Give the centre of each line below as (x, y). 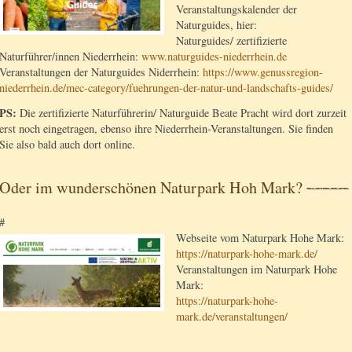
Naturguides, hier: (216, 25)
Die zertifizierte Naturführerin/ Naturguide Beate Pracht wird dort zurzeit (181, 112)
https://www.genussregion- (263, 72)
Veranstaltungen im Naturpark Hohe (257, 269)
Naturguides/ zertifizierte (231, 41)
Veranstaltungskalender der (236, 9)
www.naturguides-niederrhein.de (214, 57)
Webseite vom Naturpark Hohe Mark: (260, 237)
